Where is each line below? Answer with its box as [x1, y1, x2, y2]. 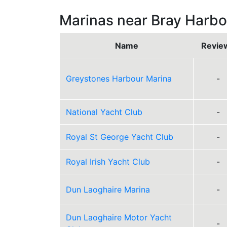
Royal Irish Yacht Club [66, 157, 150, 167]
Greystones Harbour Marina [66, 73, 172, 84]
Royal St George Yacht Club [66, 132, 173, 142]
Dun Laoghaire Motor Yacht [66, 212, 172, 222]
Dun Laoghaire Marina [66, 184, 150, 195]
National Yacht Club [66, 107, 142, 117]
